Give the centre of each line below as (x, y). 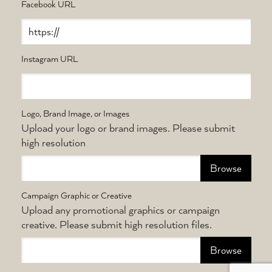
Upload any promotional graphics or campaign (121, 209)
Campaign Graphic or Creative (77, 195)
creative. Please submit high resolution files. (117, 224)
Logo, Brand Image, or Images (76, 113)
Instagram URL (50, 59)
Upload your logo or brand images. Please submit (128, 128)
